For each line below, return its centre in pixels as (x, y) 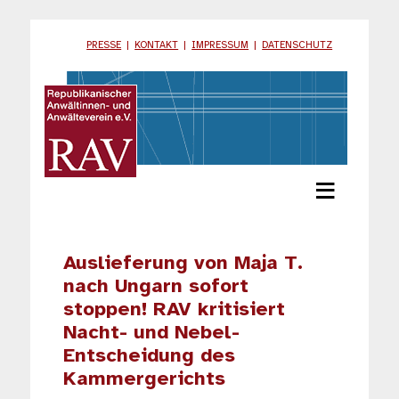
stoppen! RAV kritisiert (175, 310)
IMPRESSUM (220, 46)
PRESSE (104, 46)
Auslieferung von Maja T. (183, 264)
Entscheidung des (150, 357)
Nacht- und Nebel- (152, 334)
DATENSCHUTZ (297, 46)
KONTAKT (157, 46)
